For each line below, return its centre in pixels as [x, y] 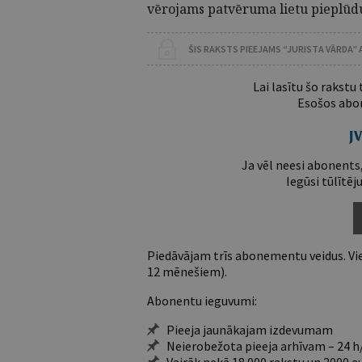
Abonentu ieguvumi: [202, 301]
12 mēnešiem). [187, 271]
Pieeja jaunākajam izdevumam [250, 330]
